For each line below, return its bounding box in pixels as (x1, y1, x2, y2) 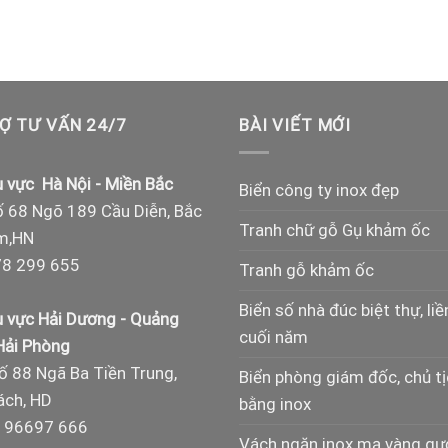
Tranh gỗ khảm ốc (239, 259, 374, 280)
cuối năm (239, 326, 308, 347)
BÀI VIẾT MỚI (239, 115, 352, 136)
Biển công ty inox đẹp (239, 179, 399, 200)
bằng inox (239, 393, 311, 414)
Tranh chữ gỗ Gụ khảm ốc (239, 219, 430, 240)
